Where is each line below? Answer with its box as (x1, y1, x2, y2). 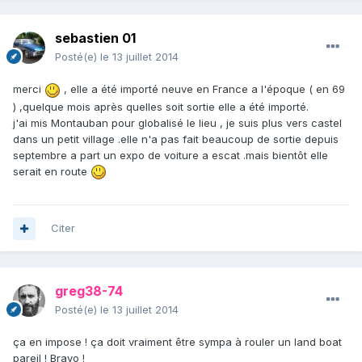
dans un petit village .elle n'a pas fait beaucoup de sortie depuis (13, 132, 339, 145)
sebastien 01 (55, 30, 136, 47)
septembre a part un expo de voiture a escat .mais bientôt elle (13, 148, 328, 162)
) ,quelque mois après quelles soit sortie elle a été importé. (13, 99, 309, 113)
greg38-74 (55, 283, 123, 300)
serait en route (13, 164, 90, 178)
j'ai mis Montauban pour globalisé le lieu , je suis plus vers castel (13, 116, 342, 129)
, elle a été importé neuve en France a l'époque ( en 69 (61, 82, 345, 96)
